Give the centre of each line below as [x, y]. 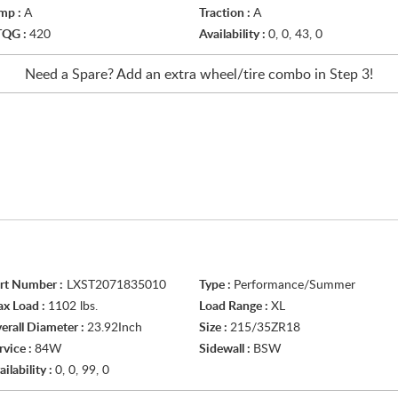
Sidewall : [226, 349]
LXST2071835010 [115, 285]
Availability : [234, 35]
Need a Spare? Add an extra [112, 75]
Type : [216, 285]
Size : [215, 328]
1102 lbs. [73, 306]
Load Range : [235, 306]
